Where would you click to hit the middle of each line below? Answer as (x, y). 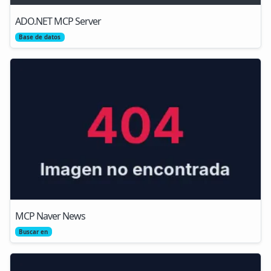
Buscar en (34, 232)
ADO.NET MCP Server (58, 21)
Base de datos (40, 37)
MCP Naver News (50, 216)
